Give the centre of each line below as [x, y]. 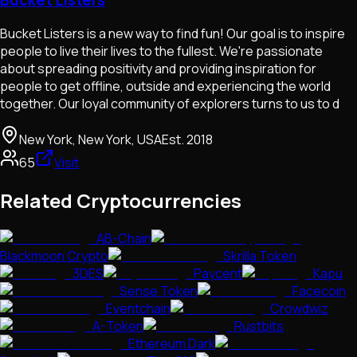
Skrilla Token [260, 256]
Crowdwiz [299, 309]
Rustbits [259, 326]
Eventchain [138, 309]
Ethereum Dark [172, 344]
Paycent [218, 274]
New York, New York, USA [90, 140]
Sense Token [159, 291]
